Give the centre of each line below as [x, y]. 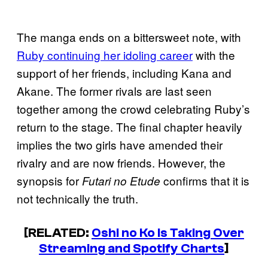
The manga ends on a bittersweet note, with [129, 36]
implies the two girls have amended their [120, 144]
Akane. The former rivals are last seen [114, 90]
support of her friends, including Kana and [124, 72]
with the [214, 54]
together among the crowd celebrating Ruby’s [133, 108]
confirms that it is [205, 180]
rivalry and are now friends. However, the [121, 162]
